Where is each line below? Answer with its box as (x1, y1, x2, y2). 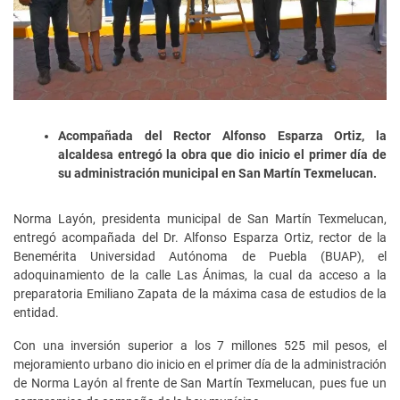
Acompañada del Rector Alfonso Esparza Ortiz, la (58, 128, 387, 143)
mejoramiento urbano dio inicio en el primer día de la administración (13, 356, 387, 371)
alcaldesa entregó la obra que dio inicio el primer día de (58, 146, 387, 162)
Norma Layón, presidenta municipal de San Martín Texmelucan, (13, 211, 387, 226)
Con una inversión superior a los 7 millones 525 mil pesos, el (13, 337, 387, 353)
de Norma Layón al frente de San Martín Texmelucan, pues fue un (13, 375, 387, 390)
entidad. (13, 304, 59, 320)
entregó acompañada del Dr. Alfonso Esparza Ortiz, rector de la (13, 229, 387, 245)
